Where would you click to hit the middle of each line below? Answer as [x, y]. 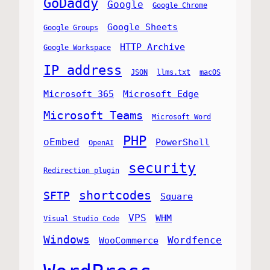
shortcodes [115, 195]
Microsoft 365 [79, 93]
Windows [67, 239]
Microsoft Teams [93, 115]
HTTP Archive [152, 46]
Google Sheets [143, 27]
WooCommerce [129, 240]
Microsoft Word [181, 117]
